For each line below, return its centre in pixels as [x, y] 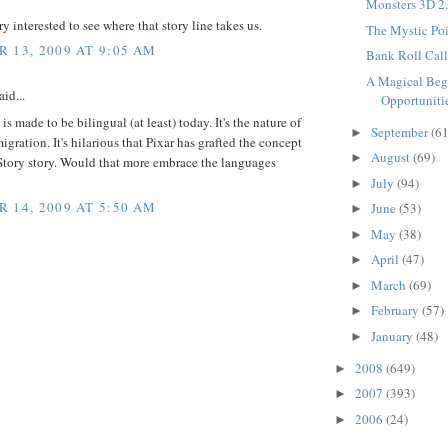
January [393, 335]
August [391, 157]
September [400, 131]
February [396, 310]
